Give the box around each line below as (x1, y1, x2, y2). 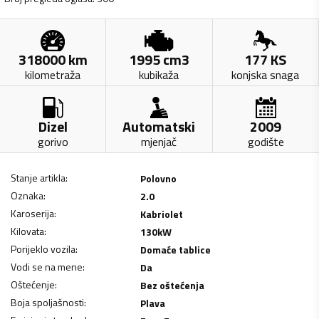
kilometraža (25, 66, 81, 83)
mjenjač (141, 132, 177, 150)
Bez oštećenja (140, 277, 204, 293)
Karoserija (11, 205, 54, 221)
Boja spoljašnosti (11, 294, 84, 310)
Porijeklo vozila (11, 241, 75, 256)
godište (247, 132, 284, 150)
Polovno (140, 170, 177, 186)
